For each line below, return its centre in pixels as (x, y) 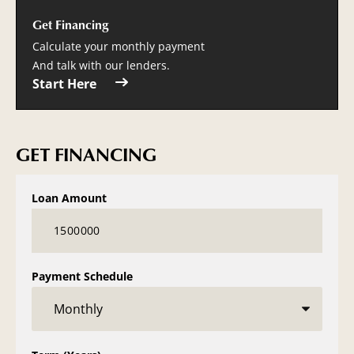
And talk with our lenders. (101, 65)
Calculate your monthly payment (119, 46)
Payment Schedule (82, 277)
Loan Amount (69, 198)
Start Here (64, 83)
